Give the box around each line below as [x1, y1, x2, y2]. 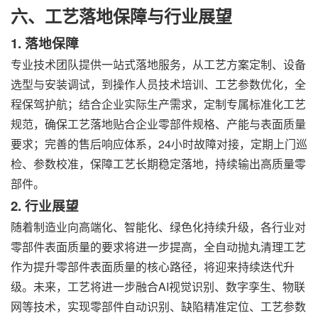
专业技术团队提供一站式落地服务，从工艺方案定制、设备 [11, 56, 306, 73]
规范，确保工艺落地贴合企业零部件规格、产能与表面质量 [11, 116, 306, 133]
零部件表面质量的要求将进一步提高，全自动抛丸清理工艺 [11, 238, 306, 256]
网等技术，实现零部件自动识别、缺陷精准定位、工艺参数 [11, 298, 306, 315]
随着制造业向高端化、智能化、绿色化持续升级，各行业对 [11, 219, 306, 236]
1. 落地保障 [11, 33, 79, 53]
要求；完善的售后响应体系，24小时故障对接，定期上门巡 [11, 136, 307, 153]
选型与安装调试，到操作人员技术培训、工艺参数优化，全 [11, 76, 306, 93]
